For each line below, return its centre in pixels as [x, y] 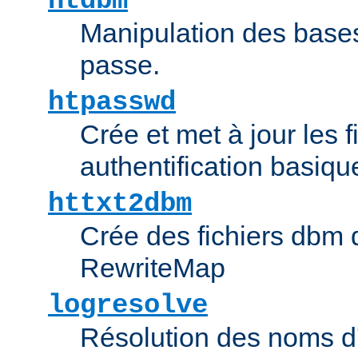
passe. [120, 64]
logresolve [128, 305]
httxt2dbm [120, 203]
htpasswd [112, 102]
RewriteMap [153, 267]
